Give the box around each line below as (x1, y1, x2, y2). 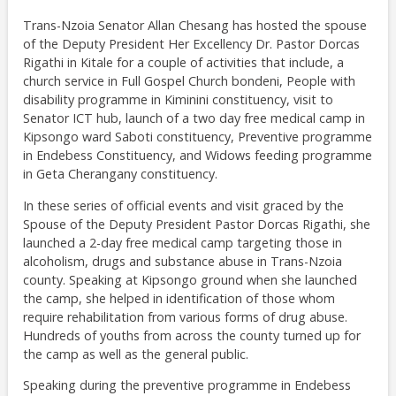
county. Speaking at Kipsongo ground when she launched (22, 270, 357, 288)
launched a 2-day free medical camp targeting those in (22, 233, 342, 251)
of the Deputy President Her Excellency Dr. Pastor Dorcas (22, 35, 360, 53)
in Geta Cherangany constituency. (22, 165, 217, 183)
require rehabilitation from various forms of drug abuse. (22, 308, 347, 325)
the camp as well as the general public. (22, 345, 248, 362)
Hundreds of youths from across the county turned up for (22, 326, 361, 344)
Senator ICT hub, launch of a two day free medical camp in (22, 110, 365, 127)
